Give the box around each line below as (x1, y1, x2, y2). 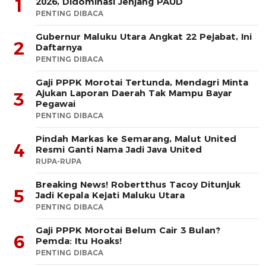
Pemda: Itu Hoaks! (36, 235, 122, 247)
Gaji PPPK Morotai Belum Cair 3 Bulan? (36, 224, 220, 236)
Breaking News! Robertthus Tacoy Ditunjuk (36, 179, 240, 191)
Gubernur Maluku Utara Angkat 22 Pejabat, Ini (36, 31, 252, 43)
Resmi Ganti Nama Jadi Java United (36, 144, 202, 156)
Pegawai (36, 98, 75, 110)
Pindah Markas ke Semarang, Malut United (36, 133, 236, 145)
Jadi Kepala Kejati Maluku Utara (36, 189, 185, 201)
